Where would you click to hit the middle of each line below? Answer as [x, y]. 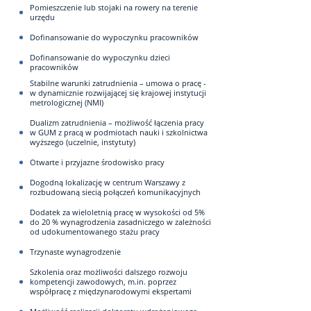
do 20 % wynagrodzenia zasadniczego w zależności [120, 222]
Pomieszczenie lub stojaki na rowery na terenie [114, 7]
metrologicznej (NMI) [67, 102]
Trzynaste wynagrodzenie [75, 252]
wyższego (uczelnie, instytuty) [83, 142]
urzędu [42, 17]
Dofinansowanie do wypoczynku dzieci [100, 57]
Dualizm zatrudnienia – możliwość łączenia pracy [117, 123]
